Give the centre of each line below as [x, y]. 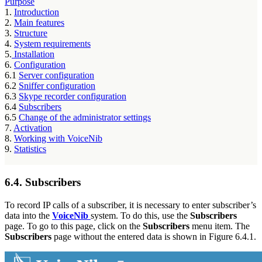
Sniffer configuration [57, 86]
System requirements [52, 44]
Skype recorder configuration [73, 96]
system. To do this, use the [140, 215]
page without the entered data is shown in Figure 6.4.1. [154, 236]
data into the [28, 215]
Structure [31, 33]
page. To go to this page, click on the [74, 226]
